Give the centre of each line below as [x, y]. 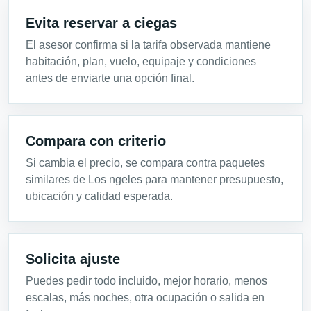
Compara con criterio [96, 141]
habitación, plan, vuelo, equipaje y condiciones [141, 61]
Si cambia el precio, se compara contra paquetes [145, 162]
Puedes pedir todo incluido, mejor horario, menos [146, 280]
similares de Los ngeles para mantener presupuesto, [154, 179]
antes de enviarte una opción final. [110, 78]
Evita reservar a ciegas [101, 23]
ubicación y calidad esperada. [99, 196]
